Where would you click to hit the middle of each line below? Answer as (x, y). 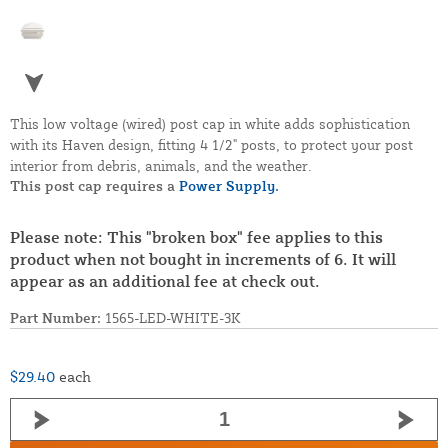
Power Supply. (229, 186)
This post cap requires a (94, 186)
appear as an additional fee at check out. (165, 281)
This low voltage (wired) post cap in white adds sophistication (210, 124)
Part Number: (55, 318)
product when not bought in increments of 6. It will (203, 259)
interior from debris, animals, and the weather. (161, 166)
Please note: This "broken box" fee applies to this (196, 237)
